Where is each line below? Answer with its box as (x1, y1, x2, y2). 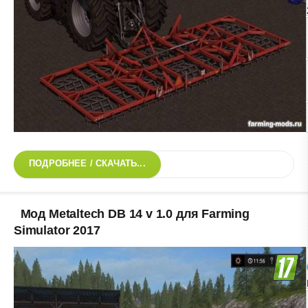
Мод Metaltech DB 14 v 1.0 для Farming (20, 206, 250, 221)
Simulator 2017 (14, 223, 100, 237)
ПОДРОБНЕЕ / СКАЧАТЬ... (29, 158, 146, 168)
